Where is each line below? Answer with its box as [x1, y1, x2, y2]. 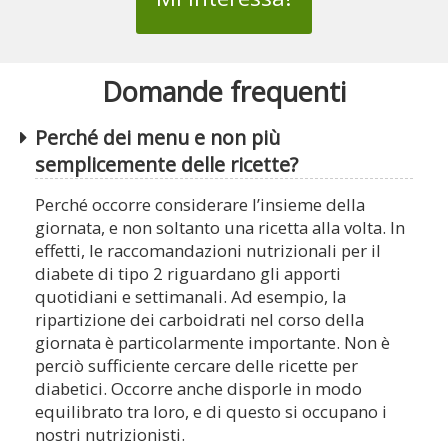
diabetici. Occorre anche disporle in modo [35, 377, 362, 401]
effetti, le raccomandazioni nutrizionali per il [35, 239, 381, 263]
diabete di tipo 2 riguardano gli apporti [35, 262, 341, 286]
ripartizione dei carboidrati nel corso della [35, 308, 364, 332]
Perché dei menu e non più [35, 124, 280, 152]
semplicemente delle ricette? [35, 151, 298, 179]
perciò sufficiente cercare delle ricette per [35, 354, 358, 378]
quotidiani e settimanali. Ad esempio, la [35, 285, 346, 309]
